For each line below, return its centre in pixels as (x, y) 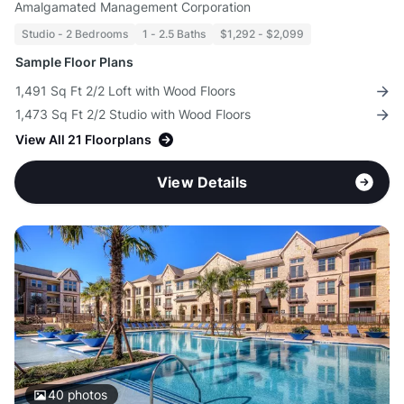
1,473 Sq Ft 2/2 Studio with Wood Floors (133, 115)
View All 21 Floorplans (83, 140)
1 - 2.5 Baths (174, 34)
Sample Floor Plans (74, 62)
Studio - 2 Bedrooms (75, 34)
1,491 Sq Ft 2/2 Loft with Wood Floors (125, 91)
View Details (202, 183)
